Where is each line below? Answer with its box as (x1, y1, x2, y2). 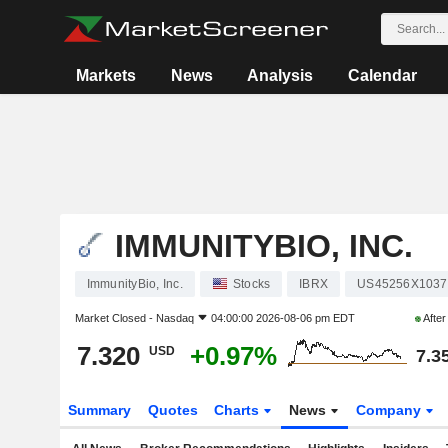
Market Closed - (74, 312, 156, 324)
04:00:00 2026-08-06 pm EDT (210, 312, 355, 324)
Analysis (247, 67, 314, 84)
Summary (67, 402, 131, 418)
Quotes (147, 402, 198, 418)
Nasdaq (155, 312, 194, 324)
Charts (214, 402, 264, 418)
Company (356, 402, 426, 418)
